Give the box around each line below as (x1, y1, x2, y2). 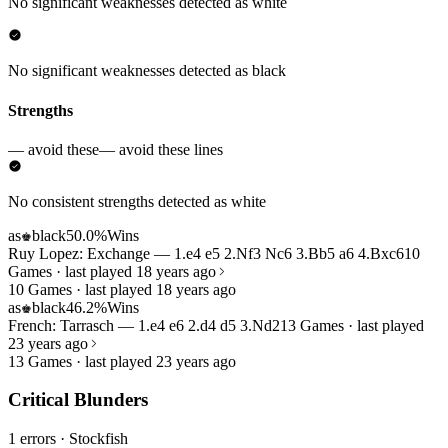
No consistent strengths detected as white (8, 192, 266, 210)
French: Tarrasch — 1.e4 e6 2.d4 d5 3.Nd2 (8, 316, 280, 334)
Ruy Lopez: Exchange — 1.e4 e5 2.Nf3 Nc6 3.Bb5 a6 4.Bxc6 (8, 244, 404, 262)
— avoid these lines (99, 140, 223, 158)
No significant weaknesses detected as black (8, 62, 286, 80)
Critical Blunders (8, 389, 148, 411)
